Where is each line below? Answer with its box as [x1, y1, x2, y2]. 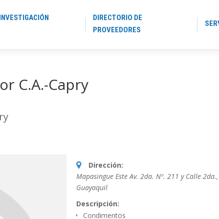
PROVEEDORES [93, 25, 141, 34]
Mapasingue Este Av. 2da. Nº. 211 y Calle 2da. [76, 172, 217, 181]
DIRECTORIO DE [93, 13, 143, 22]
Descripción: [76, 199, 120, 208]
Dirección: [88, 160, 124, 170]
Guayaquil [76, 183, 108, 192]
